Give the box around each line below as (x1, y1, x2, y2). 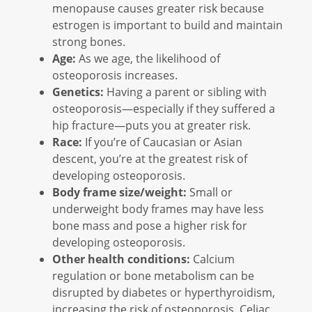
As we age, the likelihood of (76, 50, 220, 65)
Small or (187, 184, 233, 199)
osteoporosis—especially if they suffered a (52, 100, 275, 116)
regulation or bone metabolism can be (52, 267, 254, 283)
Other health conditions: (52, 251, 190, 267)
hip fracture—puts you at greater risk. (52, 117, 251, 132)
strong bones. (52, 33, 125, 49)
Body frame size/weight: (52, 184, 187, 200)
